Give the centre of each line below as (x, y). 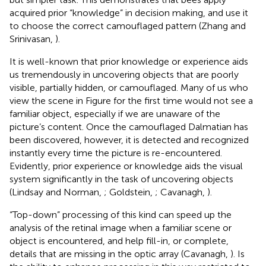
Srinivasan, (32, 39)
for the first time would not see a (183, 100)
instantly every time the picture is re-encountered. (116, 153)
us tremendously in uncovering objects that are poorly (124, 74)
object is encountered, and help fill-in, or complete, (119, 240)
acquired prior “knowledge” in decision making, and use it (129, 12)
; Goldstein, (129, 192)
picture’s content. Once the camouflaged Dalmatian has (129, 126)
